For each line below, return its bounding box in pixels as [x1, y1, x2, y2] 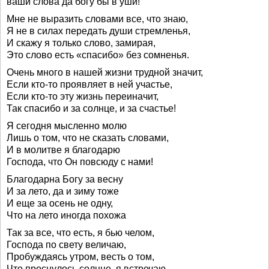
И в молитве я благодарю [7, 145, 120, 155]
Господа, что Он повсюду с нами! [7, 157, 153, 167]
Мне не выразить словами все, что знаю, [7, 14, 188, 24]
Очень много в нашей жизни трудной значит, [7, 67, 203, 77]
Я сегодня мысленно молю [7, 121, 127, 131]
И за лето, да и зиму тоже [7, 186, 119, 196]
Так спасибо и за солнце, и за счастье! [7, 103, 176, 113]
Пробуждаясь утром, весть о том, [7, 252, 154, 262]
